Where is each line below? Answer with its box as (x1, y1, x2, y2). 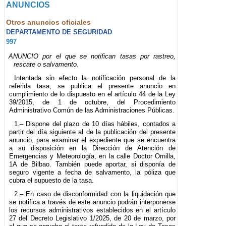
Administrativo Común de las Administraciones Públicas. (9, 106, 175, 115)
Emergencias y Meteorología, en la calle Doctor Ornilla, (9, 152, 176, 160)
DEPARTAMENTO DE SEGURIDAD (6, 28, 112, 36)
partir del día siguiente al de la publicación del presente (9, 128, 176, 136)
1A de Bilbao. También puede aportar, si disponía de (9, 160, 176, 168)
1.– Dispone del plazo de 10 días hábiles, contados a (14, 120, 176, 128)
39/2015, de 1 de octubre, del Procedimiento (9, 98, 176, 106)
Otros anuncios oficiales (6, 18, 91, 26)
